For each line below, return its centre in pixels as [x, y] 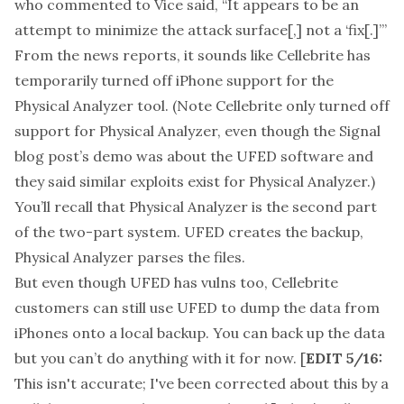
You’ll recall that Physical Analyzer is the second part [196, 207]
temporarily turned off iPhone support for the [174, 80]
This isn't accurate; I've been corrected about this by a [202, 383]
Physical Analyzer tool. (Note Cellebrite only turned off [202, 106]
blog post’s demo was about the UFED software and [194, 156]
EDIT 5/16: [344, 358]
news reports [130, 55]
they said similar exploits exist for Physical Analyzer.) [195, 181]
